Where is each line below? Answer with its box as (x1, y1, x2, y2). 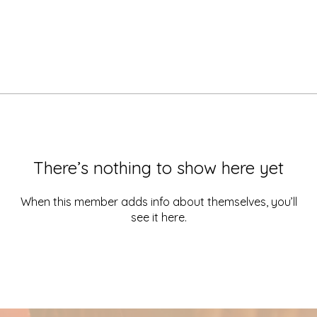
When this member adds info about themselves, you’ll (20, 195, 297, 209)
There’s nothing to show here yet (33, 157, 284, 178)
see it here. (130, 210, 187, 224)
